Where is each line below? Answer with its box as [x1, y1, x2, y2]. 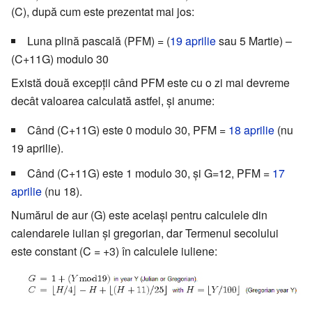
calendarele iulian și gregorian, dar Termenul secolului [11, 224, 279, 241]
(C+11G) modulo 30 [11, 50, 109, 67]
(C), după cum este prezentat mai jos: [11, 3, 194, 19]
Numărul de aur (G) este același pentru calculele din [11, 206, 267, 223]
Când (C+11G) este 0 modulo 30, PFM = [27, 121, 228, 138]
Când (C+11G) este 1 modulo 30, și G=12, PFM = [27, 164, 272, 181]
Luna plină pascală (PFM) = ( [27, 32, 170, 49]
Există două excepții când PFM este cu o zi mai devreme [11, 74, 290, 91]
